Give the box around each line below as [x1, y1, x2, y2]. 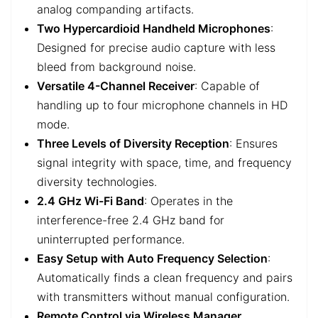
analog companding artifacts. [37, 1, 194, 16]
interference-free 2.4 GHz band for [37, 212, 224, 227]
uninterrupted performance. [37, 231, 185, 246]
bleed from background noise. [37, 59, 196, 74]
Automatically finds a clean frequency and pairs [37, 270, 292, 285]
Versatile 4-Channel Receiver [37, 78, 194, 93]
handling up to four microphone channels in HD [37, 97, 287, 112]
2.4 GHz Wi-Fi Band [37, 193, 144, 208]
